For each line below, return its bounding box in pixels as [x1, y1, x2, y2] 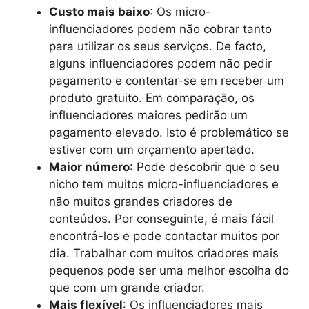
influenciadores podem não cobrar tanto [49, 22, 272, 36]
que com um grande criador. [49, 281, 208, 295]
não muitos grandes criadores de [49, 195, 232, 208]
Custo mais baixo [49, 5, 150, 19]
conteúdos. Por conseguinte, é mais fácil [49, 212, 274, 226]
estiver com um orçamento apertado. [49, 143, 258, 157]
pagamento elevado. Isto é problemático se [49, 126, 289, 139]
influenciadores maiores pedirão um [49, 108, 248, 122]
